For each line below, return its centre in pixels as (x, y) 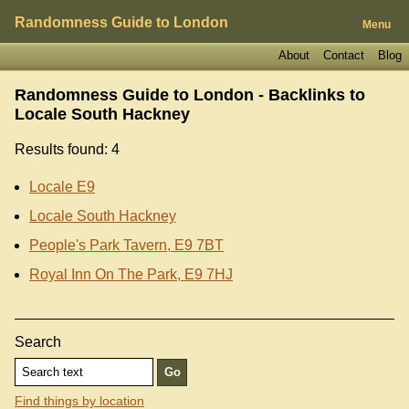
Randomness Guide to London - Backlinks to (190, 94)
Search (38, 341)
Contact (343, 55)
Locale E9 (62, 186)
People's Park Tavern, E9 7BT (126, 245)
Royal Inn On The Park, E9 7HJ (131, 274)
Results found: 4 (67, 149)
